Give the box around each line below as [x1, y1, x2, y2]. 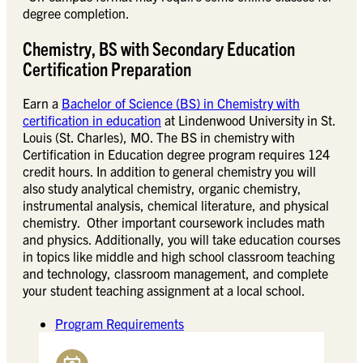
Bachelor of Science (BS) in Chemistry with [62, 95, 300, 112]
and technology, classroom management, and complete [23, 265, 328, 282]
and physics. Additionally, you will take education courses [23, 231, 340, 248]
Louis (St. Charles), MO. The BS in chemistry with [23, 129, 295, 146]
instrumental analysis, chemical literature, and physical [23, 197, 329, 214]
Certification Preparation [23, 57, 191, 81]
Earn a [23, 95, 62, 112]
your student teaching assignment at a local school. [23, 282, 305, 299]
